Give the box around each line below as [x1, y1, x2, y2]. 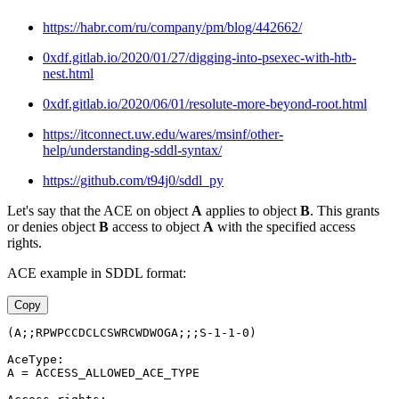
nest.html [43, 65, 94, 81]
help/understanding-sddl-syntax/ [43, 142, 222, 158]
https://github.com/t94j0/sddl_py [43, 172, 224, 188]
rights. [7, 234, 42, 250]
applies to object [202, 202, 300, 218]
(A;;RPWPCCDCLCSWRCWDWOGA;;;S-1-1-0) [7, 325, 256, 339]
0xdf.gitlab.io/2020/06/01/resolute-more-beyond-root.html [43, 95, 367, 111]
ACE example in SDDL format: [7, 265, 186, 281]
